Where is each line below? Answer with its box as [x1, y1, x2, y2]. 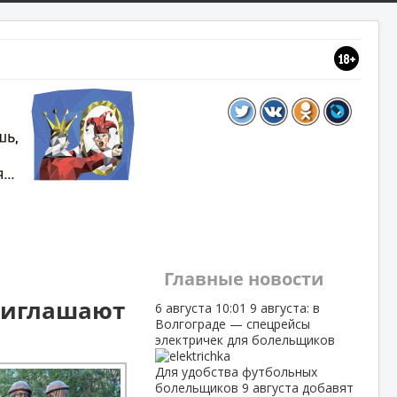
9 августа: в [249, 300, 320, 316]
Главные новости [163, 267, 323, 291]
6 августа [154, 300, 215, 316]
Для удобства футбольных [154, 363, 317, 380]
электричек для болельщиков [154, 331, 335, 348]
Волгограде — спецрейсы [154, 315, 310, 332]
